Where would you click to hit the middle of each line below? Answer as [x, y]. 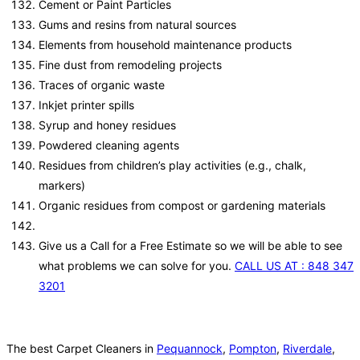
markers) [62, 186]
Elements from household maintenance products [165, 45]
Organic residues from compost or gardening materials [182, 206]
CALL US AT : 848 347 [294, 266]
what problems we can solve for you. [137, 266]
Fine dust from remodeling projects [130, 65]
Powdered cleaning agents [109, 145]
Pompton [253, 349]
